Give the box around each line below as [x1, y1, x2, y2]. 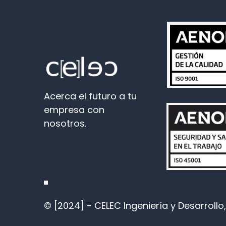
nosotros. [43, 117, 86, 130]
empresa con [43, 103, 104, 116]
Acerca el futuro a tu [43, 89, 137, 102]
